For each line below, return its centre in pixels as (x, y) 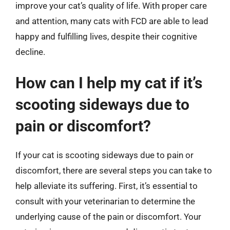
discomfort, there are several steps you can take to (114, 170)
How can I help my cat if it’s (109, 83)
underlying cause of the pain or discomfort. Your (108, 217)
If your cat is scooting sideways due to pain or (104, 155)
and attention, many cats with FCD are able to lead (112, 21)
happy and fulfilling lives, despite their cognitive (106, 36)
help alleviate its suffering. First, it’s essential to (107, 186)
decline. (30, 52)
